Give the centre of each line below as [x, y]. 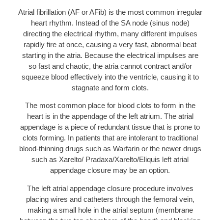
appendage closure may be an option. [110, 170]
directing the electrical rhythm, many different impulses [110, 33]
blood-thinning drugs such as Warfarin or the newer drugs [110, 149]
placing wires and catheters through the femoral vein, [110, 199]
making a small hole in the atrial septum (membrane [110, 210]
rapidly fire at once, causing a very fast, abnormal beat [110, 44]
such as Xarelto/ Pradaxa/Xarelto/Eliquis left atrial [110, 160]
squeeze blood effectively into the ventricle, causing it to [110, 77]
